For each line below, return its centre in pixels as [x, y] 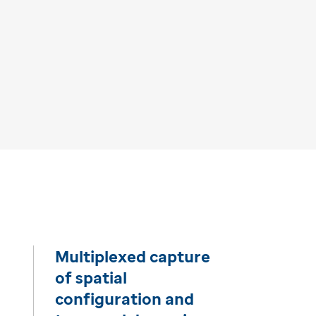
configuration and [125, 299]
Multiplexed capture [133, 256]
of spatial [91, 278]
